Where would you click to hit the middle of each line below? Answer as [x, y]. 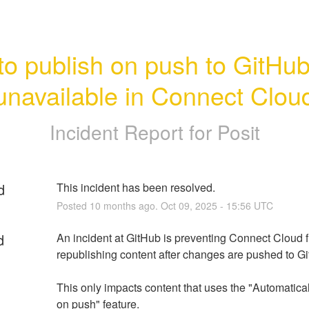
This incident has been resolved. [136, 187]
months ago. [130, 205]
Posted [73, 205]
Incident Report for [133, 131]
